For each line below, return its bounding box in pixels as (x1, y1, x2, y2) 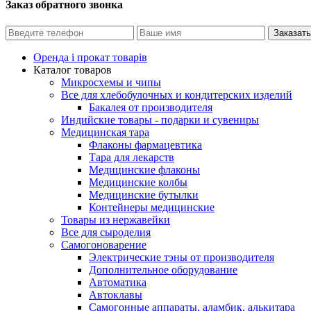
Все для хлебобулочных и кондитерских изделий (61, 89, 292, 101)
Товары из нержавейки (61, 214, 170, 226)
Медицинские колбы (89, 176, 187, 189)
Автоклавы (89, 289, 142, 301)
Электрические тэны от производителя (89, 251, 274, 264)
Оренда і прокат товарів (33, 51, 147, 64)
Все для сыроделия (61, 226, 151, 239)
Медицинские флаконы (89, 164, 200, 176)
